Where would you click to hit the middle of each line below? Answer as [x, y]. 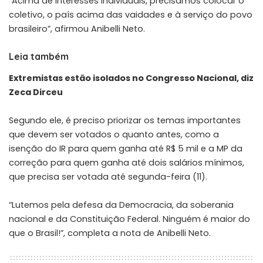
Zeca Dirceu [36, 92]
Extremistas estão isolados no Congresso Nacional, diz [131, 78]
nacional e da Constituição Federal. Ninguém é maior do [129, 219]
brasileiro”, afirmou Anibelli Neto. [77, 28]
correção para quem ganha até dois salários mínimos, [127, 162]
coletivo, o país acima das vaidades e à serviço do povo [131, 14]
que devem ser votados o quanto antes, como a [114, 134]
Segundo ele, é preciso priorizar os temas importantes [125, 120]
